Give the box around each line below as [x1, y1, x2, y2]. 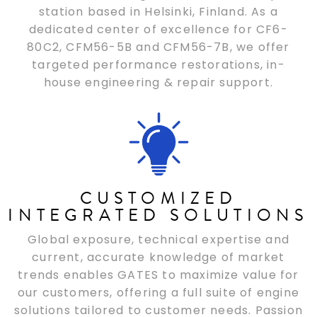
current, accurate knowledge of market [32, 248, 285, 265]
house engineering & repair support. [43, 74, 273, 91]
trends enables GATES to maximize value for [18, 266, 299, 283]
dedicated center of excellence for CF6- [29, 21, 288, 38]
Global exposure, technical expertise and [27, 231, 289, 248]
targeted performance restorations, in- [32, 56, 285, 73]
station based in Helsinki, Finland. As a [38, 3, 278, 20]
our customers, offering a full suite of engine [17, 284, 300, 301]
